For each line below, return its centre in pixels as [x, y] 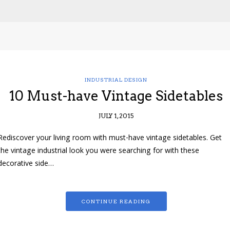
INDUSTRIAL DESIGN [116, 80]
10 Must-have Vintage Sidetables [116, 96]
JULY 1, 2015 [116, 116]
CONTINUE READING [116, 202]
